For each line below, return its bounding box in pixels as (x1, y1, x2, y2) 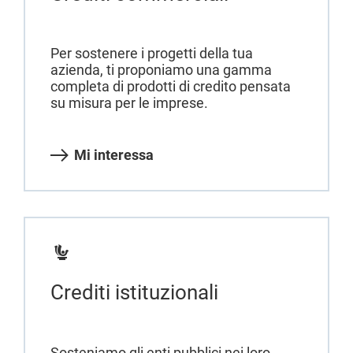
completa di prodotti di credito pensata (50, 78, 291, 95)
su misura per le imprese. (50, 95, 208, 112)
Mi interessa (74, 147, 154, 164)
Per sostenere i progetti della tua (50, 45, 253, 62)
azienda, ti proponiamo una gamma (50, 61, 272, 79)
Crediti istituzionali (50, 281, 218, 305)
